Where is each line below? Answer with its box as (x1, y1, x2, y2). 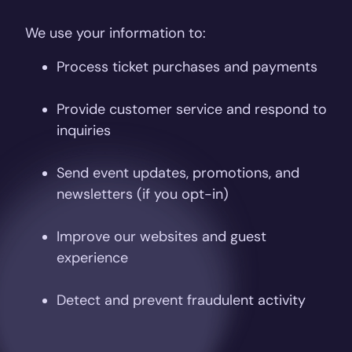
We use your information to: (25, 24, 206, 42)
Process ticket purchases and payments (57, 58, 317, 75)
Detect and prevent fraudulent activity (57, 291, 306, 309)
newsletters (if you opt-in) (57, 185, 229, 203)
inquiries (57, 122, 111, 139)
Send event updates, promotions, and (57, 164, 299, 181)
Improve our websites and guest (57, 228, 266, 245)
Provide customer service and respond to (57, 101, 327, 118)
